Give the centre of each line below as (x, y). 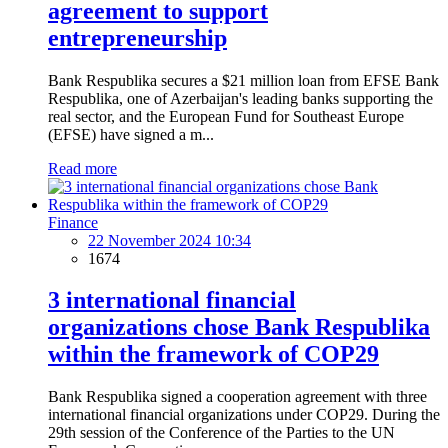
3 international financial (172, 300)
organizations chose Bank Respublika (239, 327)
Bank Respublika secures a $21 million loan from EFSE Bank (243, 80)
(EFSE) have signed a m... (131, 134)
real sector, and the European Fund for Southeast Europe (226, 116)
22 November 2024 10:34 (169, 240)
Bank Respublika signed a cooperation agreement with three (237, 397)
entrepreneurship (137, 37)
